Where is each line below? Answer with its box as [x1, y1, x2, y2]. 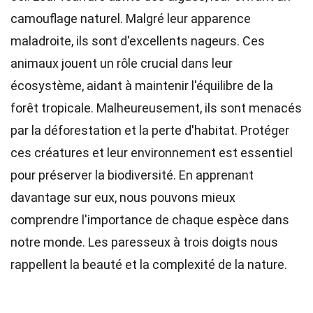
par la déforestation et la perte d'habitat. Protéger [10, 123, 289, 138]
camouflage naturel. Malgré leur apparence [10, 11, 251, 26]
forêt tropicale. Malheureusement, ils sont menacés [10, 101, 302, 115]
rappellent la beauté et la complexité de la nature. [10, 257, 287, 272]
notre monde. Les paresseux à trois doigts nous [10, 235, 278, 249]
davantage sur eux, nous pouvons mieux [10, 190, 235, 205]
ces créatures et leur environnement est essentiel [10, 145, 293, 160]
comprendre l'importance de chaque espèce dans [10, 212, 289, 227]
